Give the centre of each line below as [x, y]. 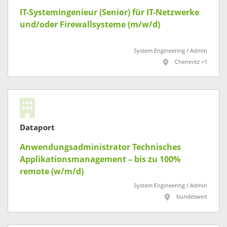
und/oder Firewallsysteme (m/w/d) [90, 24]
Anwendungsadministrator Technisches [100, 147]
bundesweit [192, 197]
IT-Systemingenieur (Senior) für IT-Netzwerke [109, 12]
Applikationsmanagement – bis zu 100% [100, 160]
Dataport [37, 128]
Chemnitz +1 [191, 62]
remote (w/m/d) [52, 172]
